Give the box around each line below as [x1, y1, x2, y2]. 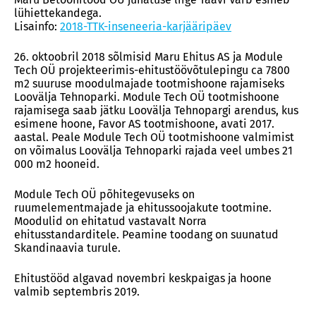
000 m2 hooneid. [14, 157, 99, 171]
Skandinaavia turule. [14, 241, 121, 255]
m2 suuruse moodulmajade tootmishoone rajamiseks [14, 77, 284, 90]
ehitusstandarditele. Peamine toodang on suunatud [14, 228, 279, 241]
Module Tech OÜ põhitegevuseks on [14, 188, 195, 201]
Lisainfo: [14, 20, 60, 33]
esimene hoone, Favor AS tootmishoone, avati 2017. [14, 117, 274, 130]
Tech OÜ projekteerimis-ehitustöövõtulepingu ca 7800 [14, 63, 290, 77]
